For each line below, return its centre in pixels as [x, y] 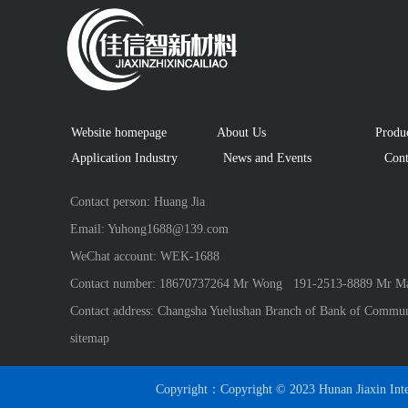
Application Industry [130, 158]
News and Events [263, 158]
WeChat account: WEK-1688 [145, 256]
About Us [241, 133]
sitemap [90, 338]
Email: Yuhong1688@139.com [149, 229]
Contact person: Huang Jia [138, 202]
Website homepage [118, 133]
